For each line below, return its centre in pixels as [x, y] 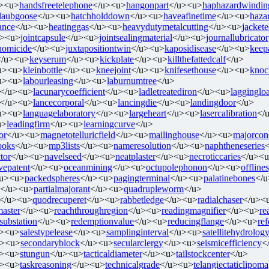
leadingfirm [28, 124]
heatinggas [69, 26]
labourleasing [48, 80]
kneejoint [113, 70]
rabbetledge [142, 199]
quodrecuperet [59, 199]
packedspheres [52, 178]
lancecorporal [59, 102]
